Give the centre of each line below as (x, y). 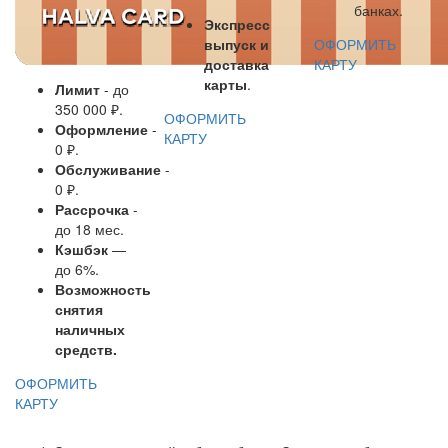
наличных (90, 328)
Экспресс (237, 23)
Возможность (103, 288)
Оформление (101, 128)
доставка (237, 63)
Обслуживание (108, 168)
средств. (86, 348)
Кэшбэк (81, 248)
